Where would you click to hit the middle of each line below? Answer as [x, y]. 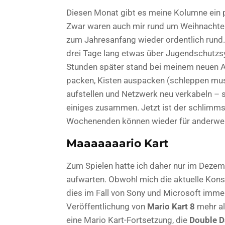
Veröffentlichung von [107, 206]
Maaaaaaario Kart [118, 143]
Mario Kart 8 [171, 206]
